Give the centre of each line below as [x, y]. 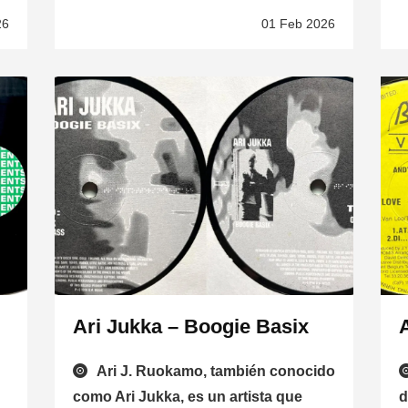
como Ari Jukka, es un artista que [187, 397]
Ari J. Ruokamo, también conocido [215, 372]
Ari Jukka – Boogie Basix [190, 327]
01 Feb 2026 [299, 24]
